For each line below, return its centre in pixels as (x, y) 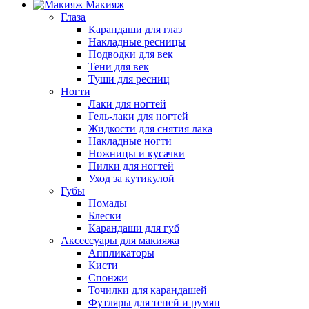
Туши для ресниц (129, 79)
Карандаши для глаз (135, 29)
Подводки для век (131, 54)
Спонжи (108, 278)
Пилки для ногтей (131, 166)
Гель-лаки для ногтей (138, 116)
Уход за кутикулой (131, 178)
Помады (108, 203)
